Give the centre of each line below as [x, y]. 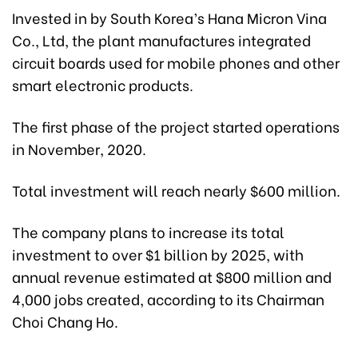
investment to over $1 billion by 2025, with [158, 254]
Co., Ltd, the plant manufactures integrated [161, 40]
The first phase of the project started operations [176, 126]
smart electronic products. [103, 85]
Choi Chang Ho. [65, 321]
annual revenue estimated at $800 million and [172, 276]
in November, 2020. [79, 149]
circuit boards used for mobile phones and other [176, 62]
